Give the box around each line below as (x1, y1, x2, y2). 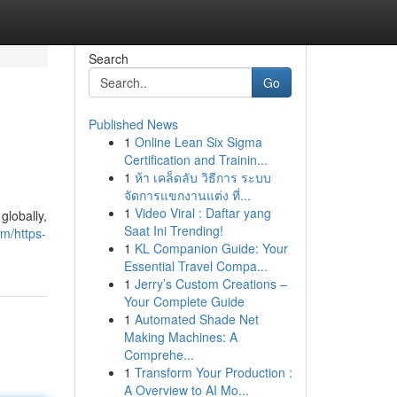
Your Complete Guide (123, 292, 245, 310)
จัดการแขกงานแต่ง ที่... (123, 186, 251, 204)
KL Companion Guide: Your (134, 239, 288, 257)
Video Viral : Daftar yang (134, 204, 271, 222)
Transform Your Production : (134, 363, 292, 381)
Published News (88, 115, 178, 133)
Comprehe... (123, 346, 194, 363)
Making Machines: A (123, 328, 237, 346)
